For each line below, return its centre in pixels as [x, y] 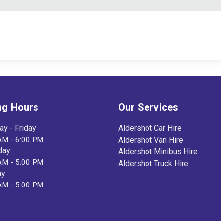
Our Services [148, 107]
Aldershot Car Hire [150, 128]
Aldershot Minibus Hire [158, 152]
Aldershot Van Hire [151, 140]
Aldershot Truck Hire [153, 164]
